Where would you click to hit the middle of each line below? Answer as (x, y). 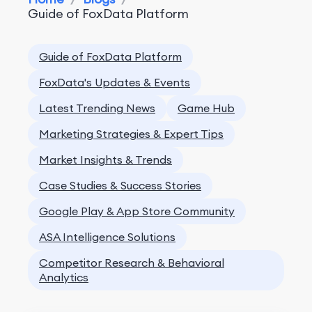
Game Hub (206, 108)
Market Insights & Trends (106, 159)
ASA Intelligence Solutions (107, 237)
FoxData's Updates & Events (115, 82)
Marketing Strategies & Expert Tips (131, 134)
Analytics (64, 277)
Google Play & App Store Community (137, 211)
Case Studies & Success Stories (120, 185)
